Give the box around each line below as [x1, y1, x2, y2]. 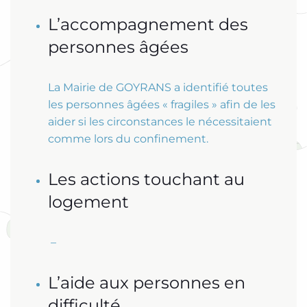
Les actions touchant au [48, 169, 245, 190]
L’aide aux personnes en [48, 273, 245, 293]
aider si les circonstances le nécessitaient [48, 115, 272, 129]
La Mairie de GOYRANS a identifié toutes [48, 81, 268, 95]
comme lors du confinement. [48, 132, 208, 146]
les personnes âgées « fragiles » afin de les [48, 98, 275, 112]
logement [48, 192, 129, 212]
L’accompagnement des [48, 14, 248, 35]
